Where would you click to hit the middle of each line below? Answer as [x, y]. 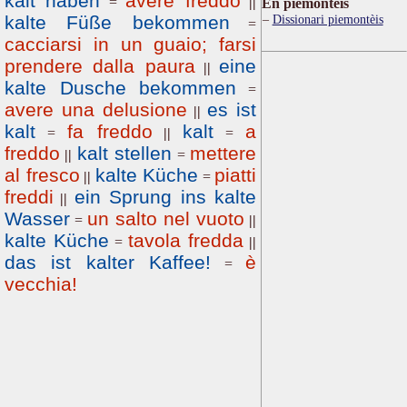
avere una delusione [96, 109]
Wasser [37, 218]
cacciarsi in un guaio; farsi [130, 44]
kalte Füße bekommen [117, 22]
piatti [235, 175]
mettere [223, 153]
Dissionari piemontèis [328, 19]
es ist [232, 109]
